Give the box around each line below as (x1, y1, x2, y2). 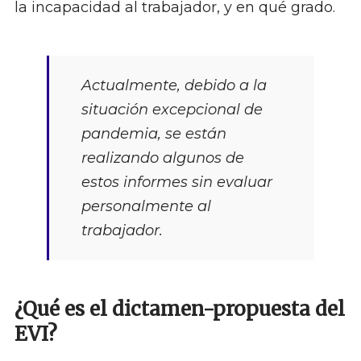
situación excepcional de (81, 101, 263, 119)
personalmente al (81, 197, 211, 216)
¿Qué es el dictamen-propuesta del (14, 297, 345, 322)
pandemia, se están (81, 125, 226, 143)
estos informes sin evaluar (81, 173, 272, 192)
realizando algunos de (81, 149, 244, 168)
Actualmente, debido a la (81, 77, 267, 95)
